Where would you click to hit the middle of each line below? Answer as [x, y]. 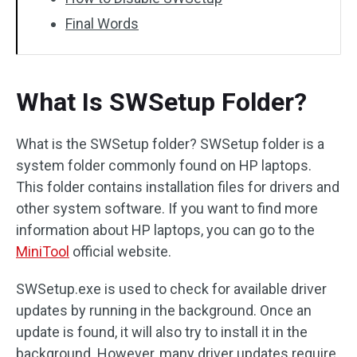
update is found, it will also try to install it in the [162, 332]
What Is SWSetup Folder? [161, 102]
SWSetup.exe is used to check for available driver [171, 289]
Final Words [102, 24]
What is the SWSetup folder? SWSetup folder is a [170, 144]
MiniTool [43, 251]
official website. [120, 251]
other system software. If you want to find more [167, 208]
